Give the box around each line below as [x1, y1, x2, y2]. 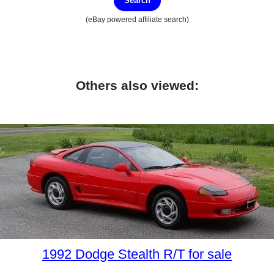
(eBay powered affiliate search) [85, 15, 189, 23]
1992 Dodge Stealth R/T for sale [42, 246, 232, 262]
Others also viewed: [75, 78, 199, 92]
